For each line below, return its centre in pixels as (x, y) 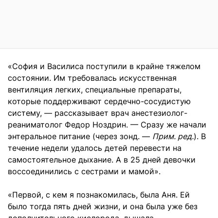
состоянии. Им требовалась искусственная (92, 78)
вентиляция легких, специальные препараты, (95, 89)
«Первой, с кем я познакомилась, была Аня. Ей (99, 194)
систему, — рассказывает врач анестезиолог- (98, 113)
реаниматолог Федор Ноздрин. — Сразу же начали (107, 124)
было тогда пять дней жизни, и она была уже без (103, 206)
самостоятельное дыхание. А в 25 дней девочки (102, 159)
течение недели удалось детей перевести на (95, 148)
